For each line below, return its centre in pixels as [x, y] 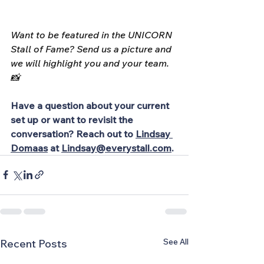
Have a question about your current [91, 105]
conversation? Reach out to [72, 133]
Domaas [29, 148]
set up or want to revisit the [73, 119]
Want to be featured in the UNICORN [93, 34]
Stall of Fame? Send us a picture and [92, 49]
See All [176, 241]
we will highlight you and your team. [91, 63]
